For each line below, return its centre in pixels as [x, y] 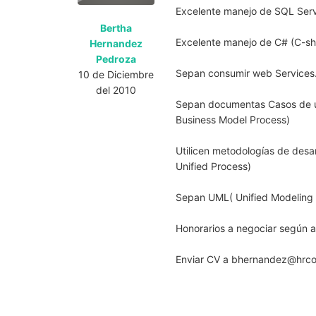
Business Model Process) [233, 119]
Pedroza [116, 59]
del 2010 [116, 90]
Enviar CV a [204, 259]
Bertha [116, 28]
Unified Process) [214, 166]
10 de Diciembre [116, 74]
